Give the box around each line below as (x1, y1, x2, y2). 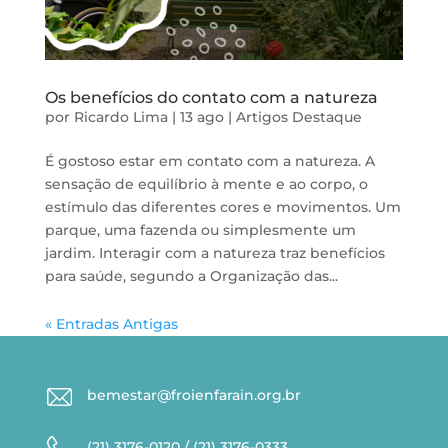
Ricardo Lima (73, 107, 168, 126)
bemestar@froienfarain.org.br (87, 385, 301, 404)
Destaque (291, 107, 362, 126)
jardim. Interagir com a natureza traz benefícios (44, 243, 385, 262)
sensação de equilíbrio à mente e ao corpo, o (44, 174, 368, 193)
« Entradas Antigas (44, 314, 178, 333)
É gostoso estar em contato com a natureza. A (44, 151, 375, 170)
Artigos (235, 107, 288, 126)
